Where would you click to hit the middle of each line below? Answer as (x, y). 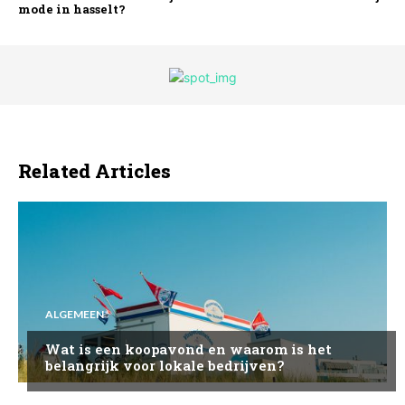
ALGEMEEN (75, 314)
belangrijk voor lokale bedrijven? (165, 365)
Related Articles (94, 170)
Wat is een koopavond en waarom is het (188, 348)
